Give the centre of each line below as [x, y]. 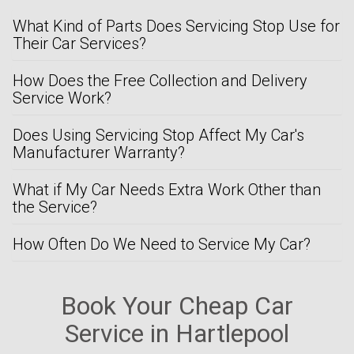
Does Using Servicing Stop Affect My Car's [158, 135]
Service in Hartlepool [177, 333]
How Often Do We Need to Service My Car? [162, 244]
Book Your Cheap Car [177, 305]
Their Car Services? [79, 43]
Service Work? [62, 98]
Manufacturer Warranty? [99, 152]
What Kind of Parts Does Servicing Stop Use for [176, 26]
